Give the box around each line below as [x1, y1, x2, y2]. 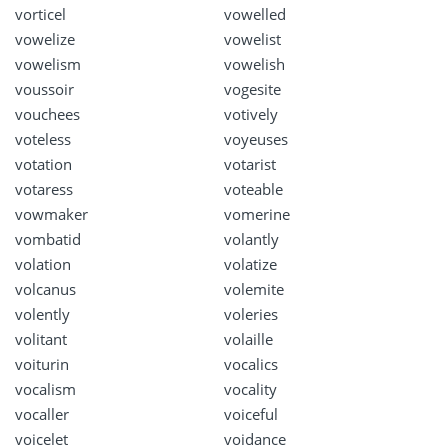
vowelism [15, 53, 81, 74]
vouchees [15, 103, 80, 124]
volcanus [15, 278, 76, 299]
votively [224, 103, 278, 124]
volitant [15, 328, 67, 349]
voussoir [15, 78, 74, 99]
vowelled [224, 3, 286, 24]
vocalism [15, 378, 76, 399]
